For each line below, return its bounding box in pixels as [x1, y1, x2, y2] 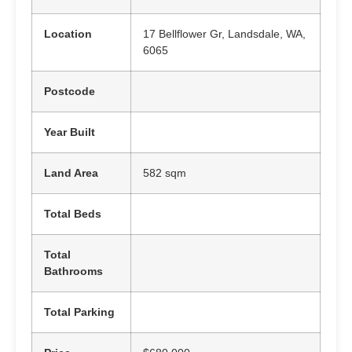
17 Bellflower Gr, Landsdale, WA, [143, 27, 306, 40]
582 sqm [143, 167, 186, 179]
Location [44, 27, 92, 40]
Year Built [44, 126, 95, 138]
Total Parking [44, 306, 115, 318]
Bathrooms [44, 265, 103, 277]
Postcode [44, 85, 95, 97]
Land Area [44, 167, 98, 179]
